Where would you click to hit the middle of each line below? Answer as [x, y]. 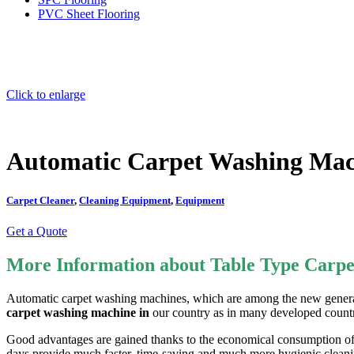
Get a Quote [37, 231]
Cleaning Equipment [125, 200]
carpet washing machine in [78, 312]
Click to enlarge [46, 94]
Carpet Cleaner [40, 200]
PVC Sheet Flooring [89, 14]
